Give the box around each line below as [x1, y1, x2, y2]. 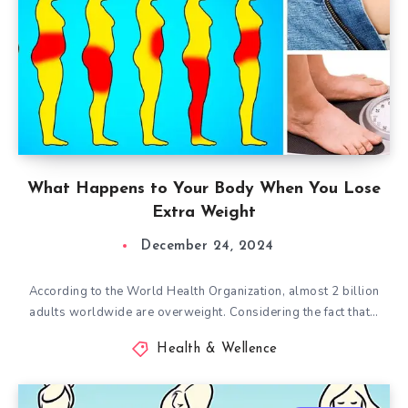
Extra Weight [152, 204, 256, 221]
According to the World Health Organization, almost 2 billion [28, 283, 380, 300]
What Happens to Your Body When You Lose [27, 180, 381, 198]
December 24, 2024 [141, 240, 274, 253]
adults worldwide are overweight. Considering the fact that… [29, 304, 379, 321]
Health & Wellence [157, 342, 278, 356]
